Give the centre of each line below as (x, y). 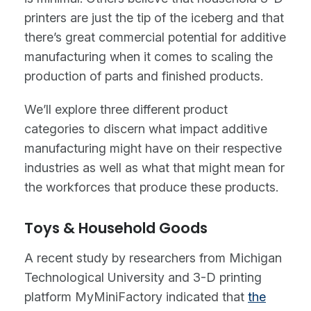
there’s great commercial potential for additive (155, 37)
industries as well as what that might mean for (154, 168)
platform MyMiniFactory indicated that (136, 296)
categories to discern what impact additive (146, 129)
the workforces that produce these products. (151, 187)
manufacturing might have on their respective (153, 149)
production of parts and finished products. (144, 76)
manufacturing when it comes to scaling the (149, 57)
